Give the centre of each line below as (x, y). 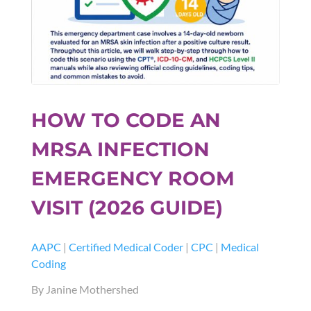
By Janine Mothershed (85, 289)
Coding (48, 264)
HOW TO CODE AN (126, 120)
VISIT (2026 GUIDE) (127, 208)
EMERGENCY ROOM (133, 179)
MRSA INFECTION (120, 150)
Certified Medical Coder (126, 247)
